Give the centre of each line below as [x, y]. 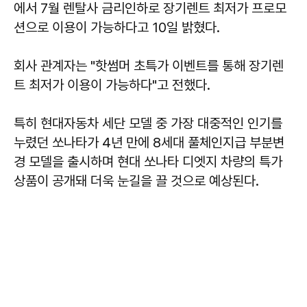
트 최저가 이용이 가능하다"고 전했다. [112, 85]
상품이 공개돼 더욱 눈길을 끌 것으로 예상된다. [136, 181]
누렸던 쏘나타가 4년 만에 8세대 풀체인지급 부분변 [149, 142]
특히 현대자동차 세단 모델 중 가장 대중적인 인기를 [148, 123]
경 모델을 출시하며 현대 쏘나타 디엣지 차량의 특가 [148, 161]
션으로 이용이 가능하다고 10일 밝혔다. [117, 27]
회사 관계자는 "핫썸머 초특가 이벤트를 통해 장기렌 [149, 65]
